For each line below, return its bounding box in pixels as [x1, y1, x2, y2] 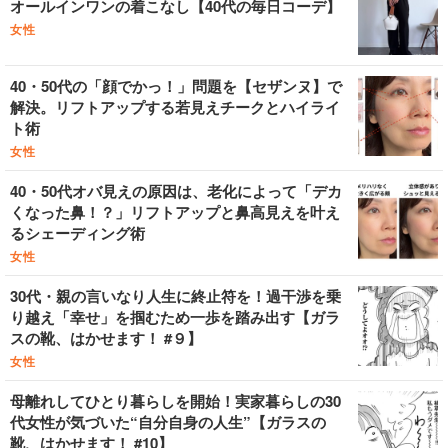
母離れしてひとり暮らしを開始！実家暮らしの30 [10, 390, 341, 412]
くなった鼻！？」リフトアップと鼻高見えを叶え [10, 201, 340, 223]
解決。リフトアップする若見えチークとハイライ [10, 96, 340, 118]
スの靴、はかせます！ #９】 [10, 327, 202, 349]
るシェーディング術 [10, 222, 145, 244]
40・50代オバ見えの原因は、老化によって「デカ [10, 180, 342, 202]
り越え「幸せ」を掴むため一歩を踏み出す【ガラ [10, 306, 340, 328]
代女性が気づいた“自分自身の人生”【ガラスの [10, 411, 326, 433]
